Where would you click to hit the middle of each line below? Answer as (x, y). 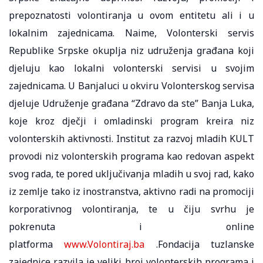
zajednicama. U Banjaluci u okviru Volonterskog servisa (131, 85)
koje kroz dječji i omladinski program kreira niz (131, 121)
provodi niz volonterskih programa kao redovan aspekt (131, 156)
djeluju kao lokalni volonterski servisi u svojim (131, 68)
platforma (37, 244)
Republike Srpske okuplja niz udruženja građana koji (131, 50)
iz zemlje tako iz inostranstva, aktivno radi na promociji (131, 191)
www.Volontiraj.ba (104, 244)
